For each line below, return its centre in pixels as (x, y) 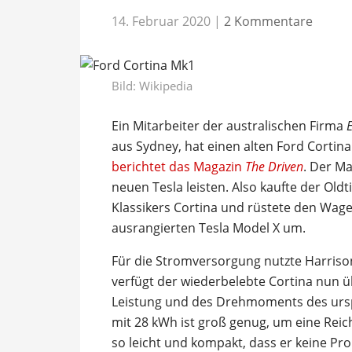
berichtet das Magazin (178, 166)
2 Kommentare (268, 21)
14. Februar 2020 (161, 21)
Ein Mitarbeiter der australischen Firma (229, 125)
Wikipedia (166, 85)
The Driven (274, 166)
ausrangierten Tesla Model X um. (209, 227)
